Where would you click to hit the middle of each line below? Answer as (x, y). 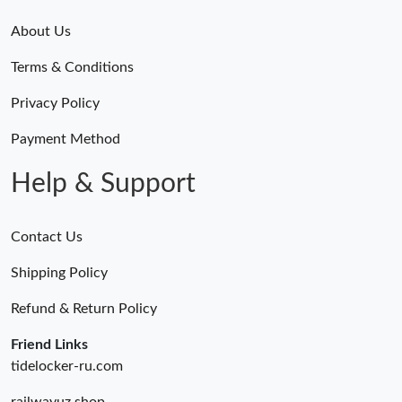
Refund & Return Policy (84, 309)
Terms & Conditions (72, 68)
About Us (41, 32)
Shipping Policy (59, 273)
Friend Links (49, 345)
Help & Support (103, 184)
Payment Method (66, 140)
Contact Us (47, 237)
